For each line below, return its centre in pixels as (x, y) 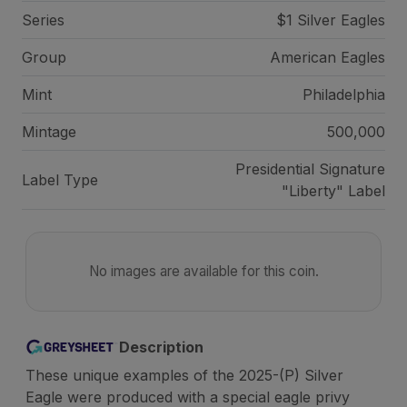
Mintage (49, 132)
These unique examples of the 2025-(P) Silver (184, 375)
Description (161, 347)
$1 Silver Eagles (330, 20)
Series (43, 20)
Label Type (60, 180)
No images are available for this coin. (203, 271)
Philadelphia (343, 94)
